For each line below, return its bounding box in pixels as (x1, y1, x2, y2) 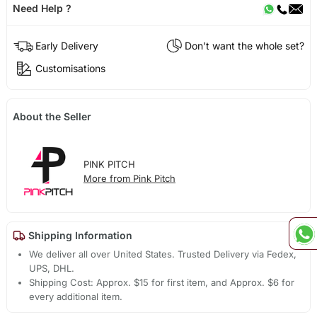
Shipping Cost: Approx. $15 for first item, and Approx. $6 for (29, 276, 295, 288)
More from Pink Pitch (83, 173, 175, 185)
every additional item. (29, 290, 123, 302)
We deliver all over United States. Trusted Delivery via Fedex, (29, 248, 297, 260)
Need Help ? (12, 1, 71, 14)
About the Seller (12, 110, 91, 123)
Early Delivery (35, 40, 98, 52)
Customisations (35, 62, 105, 75)
